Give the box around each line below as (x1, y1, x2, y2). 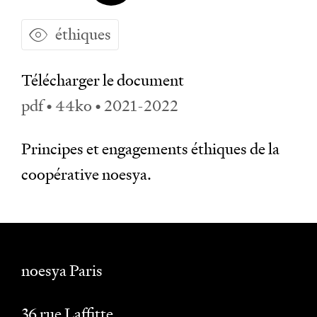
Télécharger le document (21, 70, 184, 91)
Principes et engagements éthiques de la (21, 139, 279, 159)
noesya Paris (21, 260, 103, 281)
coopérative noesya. (21, 164, 151, 185)
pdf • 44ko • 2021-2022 (21, 96, 178, 116)
